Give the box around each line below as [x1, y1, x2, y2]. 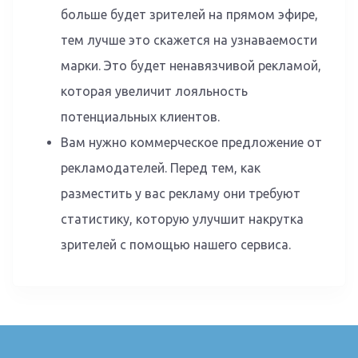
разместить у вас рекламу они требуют [61, 185, 300, 201]
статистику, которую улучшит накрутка [61, 211, 304, 226]
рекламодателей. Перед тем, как [61, 160, 261, 175]
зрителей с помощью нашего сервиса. [61, 237, 291, 252]
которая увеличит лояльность [61, 83, 248, 98]
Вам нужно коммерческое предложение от [61, 134, 322, 149]
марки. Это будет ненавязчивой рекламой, [61, 58, 321, 73]
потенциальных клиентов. [61, 109, 220, 124]
